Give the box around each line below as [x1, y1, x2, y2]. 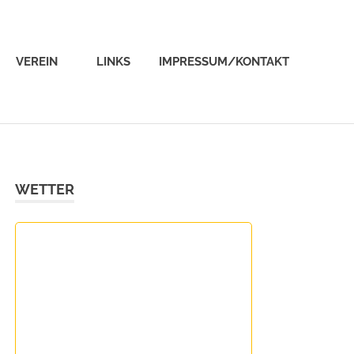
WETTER [15, 181, 75, 198]
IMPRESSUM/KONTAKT [159, 55, 289, 70]
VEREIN [16, 55, 58, 70]
